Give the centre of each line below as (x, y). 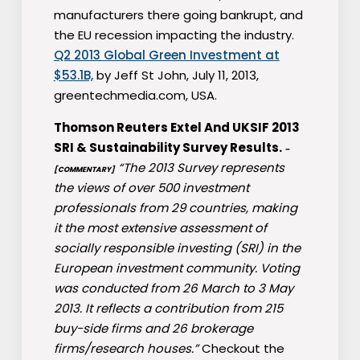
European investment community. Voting (176, 268)
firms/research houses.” (126, 349)
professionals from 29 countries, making (175, 208)
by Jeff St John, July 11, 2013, (176, 76)
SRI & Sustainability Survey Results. (169, 148)
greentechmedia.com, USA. (135, 96)
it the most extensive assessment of (160, 228)
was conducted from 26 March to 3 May (173, 288)
